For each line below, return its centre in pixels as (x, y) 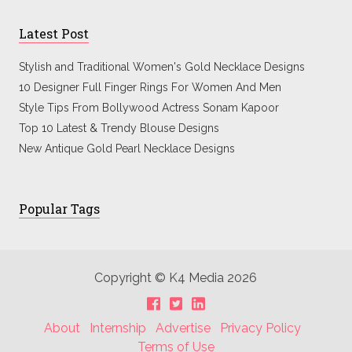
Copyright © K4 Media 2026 (176, 277)
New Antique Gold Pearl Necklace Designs (126, 148)
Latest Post (53, 33)
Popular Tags (59, 208)
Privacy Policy (261, 328)
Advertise (183, 328)
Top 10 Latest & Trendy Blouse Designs (119, 128)
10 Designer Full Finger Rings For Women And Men (150, 87)
